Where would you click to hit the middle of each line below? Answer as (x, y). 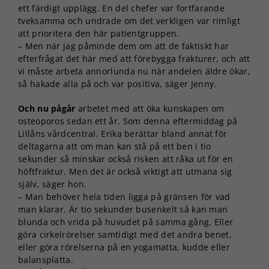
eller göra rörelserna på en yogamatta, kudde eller (124, 247)
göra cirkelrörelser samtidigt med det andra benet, (125, 234)
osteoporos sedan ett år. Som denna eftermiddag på (128, 121)
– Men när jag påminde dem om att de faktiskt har (124, 46)
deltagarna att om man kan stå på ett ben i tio (115, 146)
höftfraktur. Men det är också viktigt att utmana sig (125, 171)
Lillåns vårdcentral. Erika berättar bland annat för (123, 133)
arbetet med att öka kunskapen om (150, 108)
